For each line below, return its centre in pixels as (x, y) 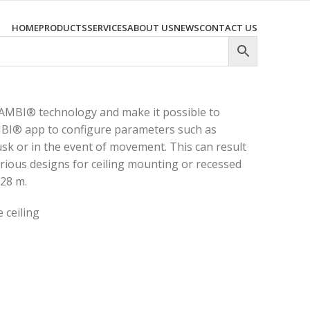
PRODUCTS (63, 28)
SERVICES (107, 28)
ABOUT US (151, 28)
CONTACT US (228, 28)
